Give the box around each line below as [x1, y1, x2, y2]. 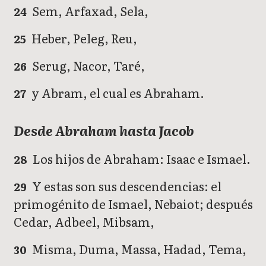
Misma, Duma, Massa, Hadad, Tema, [30, 240, 247, 258]
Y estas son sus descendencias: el [30, 177, 222, 195]
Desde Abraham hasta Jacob [14, 121, 194, 141]
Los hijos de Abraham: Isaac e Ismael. [30, 150, 251, 168]
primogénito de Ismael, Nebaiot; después [14, 195, 253, 213]
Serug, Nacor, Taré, [30, 56, 145, 75]
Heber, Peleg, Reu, [29, 29, 138, 47]
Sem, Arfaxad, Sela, [30, 2, 149, 20]
